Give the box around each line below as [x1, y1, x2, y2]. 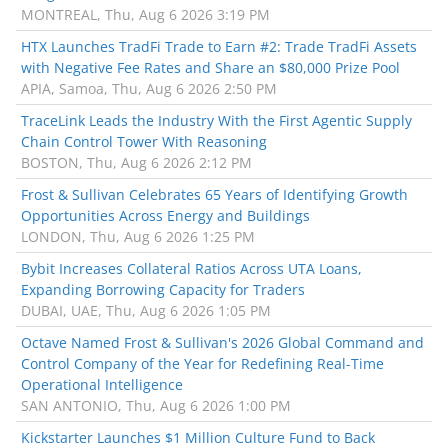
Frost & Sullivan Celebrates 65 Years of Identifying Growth [21, 185, 408, 205]
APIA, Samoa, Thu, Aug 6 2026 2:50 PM [21, 79, 277, 99]
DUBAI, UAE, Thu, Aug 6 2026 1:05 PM [21, 301, 271, 321]
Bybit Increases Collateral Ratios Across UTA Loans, [21, 259, 362, 279]
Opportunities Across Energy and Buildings [21, 206, 310, 226]
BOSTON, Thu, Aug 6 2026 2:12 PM [21, 153, 252, 173]
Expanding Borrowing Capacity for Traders [21, 280, 305, 300]
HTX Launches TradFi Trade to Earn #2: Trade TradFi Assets [21, 37, 417, 57]
